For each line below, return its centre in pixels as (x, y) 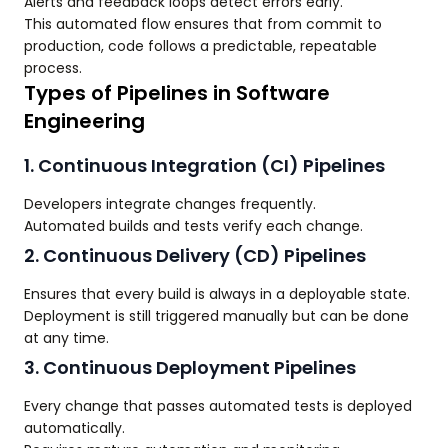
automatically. (74, 428)
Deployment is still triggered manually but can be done (216, 316)
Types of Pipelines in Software (177, 93)
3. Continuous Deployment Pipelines (190, 368)
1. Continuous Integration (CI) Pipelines (204, 166)
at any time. (66, 338)
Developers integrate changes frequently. (170, 204)
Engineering (84, 121)
